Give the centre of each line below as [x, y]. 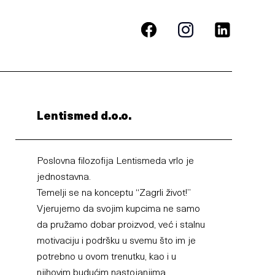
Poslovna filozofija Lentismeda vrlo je [115, 161]
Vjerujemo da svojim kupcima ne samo [118, 209]
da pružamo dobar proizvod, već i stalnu [121, 225]
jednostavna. [64, 177]
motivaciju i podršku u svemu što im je [116, 241]
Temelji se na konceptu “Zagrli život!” [114, 193]
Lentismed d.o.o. [84, 117]
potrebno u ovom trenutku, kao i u [106, 257]
